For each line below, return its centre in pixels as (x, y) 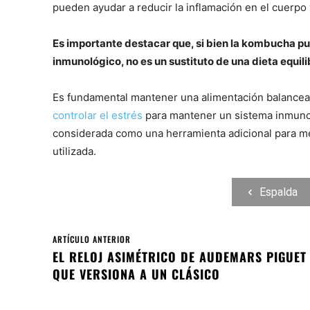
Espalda (278, 192)
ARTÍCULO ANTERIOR (92, 239)
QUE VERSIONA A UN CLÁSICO (136, 274)
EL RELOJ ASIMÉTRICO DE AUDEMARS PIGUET (180, 257)
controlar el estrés (98, 116)
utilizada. (74, 152)
